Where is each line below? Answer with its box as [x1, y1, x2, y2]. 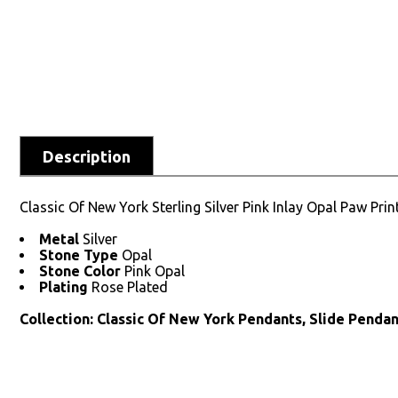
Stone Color [39, 262, 124, 279]
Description [43, 147, 131, 165]
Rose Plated [92, 278, 168, 295]
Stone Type [39, 246, 122, 263]
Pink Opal [124, 262, 185, 279]
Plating [39, 278, 92, 295]
